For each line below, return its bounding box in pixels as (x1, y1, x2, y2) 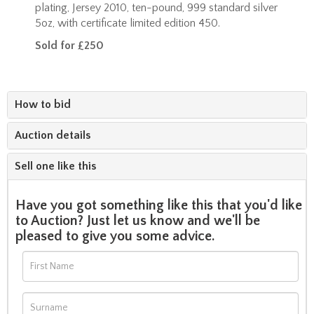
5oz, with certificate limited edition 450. (35, 16, 220, 29)
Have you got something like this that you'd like (15, 197, 302, 213)
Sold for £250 (35, 39, 104, 52)
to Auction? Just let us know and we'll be (15, 212, 260, 228)
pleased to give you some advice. (15, 228, 218, 244)
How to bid (15, 97, 71, 111)
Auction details (15, 128, 90, 142)
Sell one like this (15, 159, 96, 172)
